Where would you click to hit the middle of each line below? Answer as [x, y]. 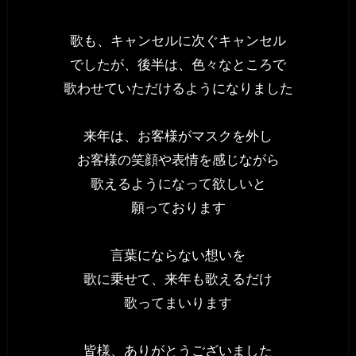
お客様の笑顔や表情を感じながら [178, 160]
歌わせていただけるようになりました [178, 89]
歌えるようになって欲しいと [178, 184]
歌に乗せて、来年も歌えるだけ [178, 279]
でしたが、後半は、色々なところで [178, 65]
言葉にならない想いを [178, 255]
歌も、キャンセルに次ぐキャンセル [178, 41]
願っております [178, 208]
